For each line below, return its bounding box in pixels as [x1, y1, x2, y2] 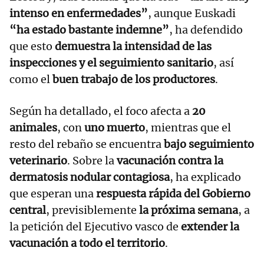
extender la [181, 219, 239, 233]
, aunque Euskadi [148, 6, 236, 20]
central [9, 203, 46, 217]
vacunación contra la [117, 153, 223, 167]
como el [9, 72, 52, 86]
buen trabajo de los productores [52, 72, 215, 86]
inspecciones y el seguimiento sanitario [9, 55, 213, 70]
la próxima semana [139, 203, 238, 217]
